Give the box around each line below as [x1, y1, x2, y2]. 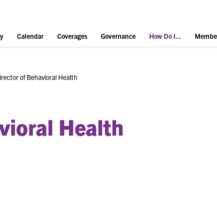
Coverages [57, 31, 87, 41]
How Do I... [149, 31, 181, 41]
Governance [101, 31, 136, 41]
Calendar [17, 31, 44, 41]
